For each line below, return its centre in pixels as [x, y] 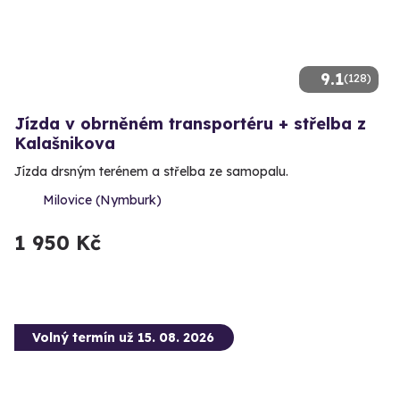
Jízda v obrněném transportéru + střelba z [190, 124]
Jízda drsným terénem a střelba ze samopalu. [151, 172]
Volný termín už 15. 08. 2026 [123, 338]
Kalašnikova [65, 144]
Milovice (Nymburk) [102, 200]
